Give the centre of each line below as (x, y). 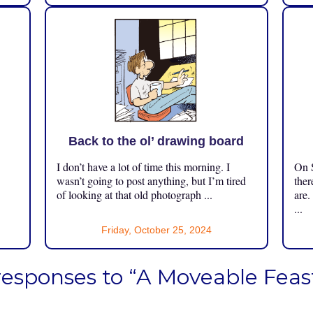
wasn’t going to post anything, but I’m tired (151, 181)
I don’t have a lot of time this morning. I (143, 167)
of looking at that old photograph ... (134, 195)
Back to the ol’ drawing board (156, 141)
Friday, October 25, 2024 (156, 230)
